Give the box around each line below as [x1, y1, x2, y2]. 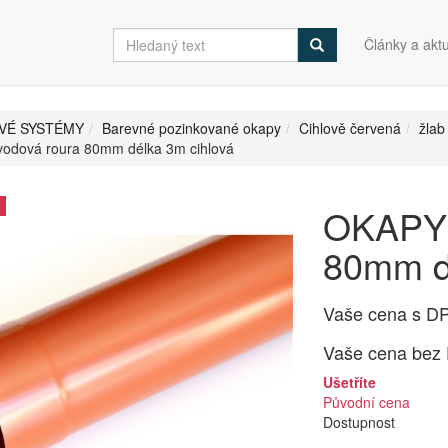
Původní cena [323, 392, 410, 412]
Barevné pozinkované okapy [102, 118, 281, 138]
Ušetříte [323, 372, 376, 392]
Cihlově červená [299, 118, 401, 138]
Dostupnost [323, 412, 395, 432]
